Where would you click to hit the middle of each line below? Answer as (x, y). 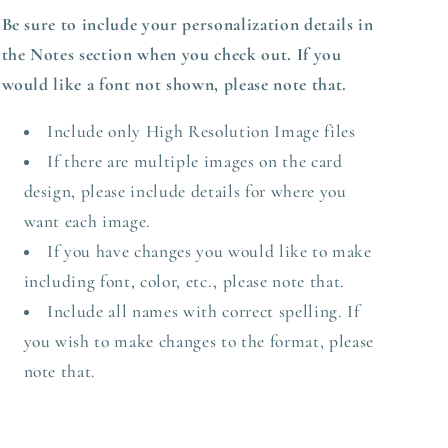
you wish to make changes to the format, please (198, 342)
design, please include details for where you (185, 192)
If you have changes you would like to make (209, 252)
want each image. (87, 222)
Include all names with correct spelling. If (203, 312)
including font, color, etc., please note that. (184, 282)
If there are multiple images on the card (195, 162)
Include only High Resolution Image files (201, 132)
